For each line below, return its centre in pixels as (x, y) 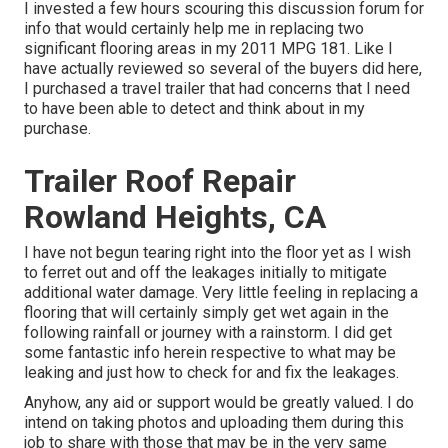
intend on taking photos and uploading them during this (214, 423)
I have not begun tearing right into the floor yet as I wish (217, 253)
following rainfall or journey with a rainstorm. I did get (208, 333)
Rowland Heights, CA (175, 217)
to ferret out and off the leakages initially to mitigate (205, 273)
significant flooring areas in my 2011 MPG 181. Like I (208, 49)
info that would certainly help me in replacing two (194, 29)
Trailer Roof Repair (160, 181)
